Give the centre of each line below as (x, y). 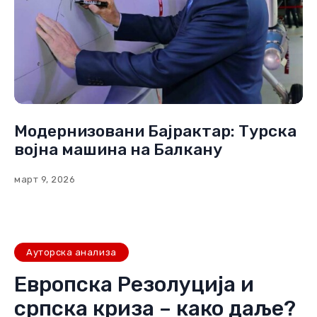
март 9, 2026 (45, 179)
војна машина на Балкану (118, 149)
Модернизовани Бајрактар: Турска (155, 131)
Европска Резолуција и (134, 285)
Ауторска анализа (71, 253)
